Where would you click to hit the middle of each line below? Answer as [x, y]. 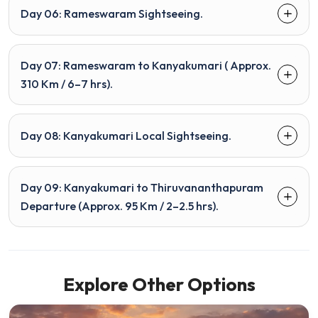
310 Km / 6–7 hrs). [67, 83]
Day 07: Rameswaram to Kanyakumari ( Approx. [146, 65]
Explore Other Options [159, 284]
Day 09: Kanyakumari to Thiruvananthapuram [142, 187]
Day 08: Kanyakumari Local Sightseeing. [126, 135]
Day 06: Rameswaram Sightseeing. [112, 13]
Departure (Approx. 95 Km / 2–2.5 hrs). [120, 205]
